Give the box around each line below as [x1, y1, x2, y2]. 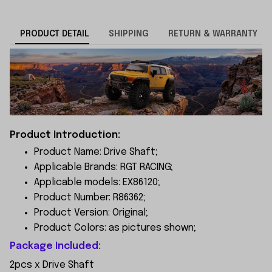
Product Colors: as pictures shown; [34, 222, 196, 233]
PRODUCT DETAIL [19, 30, 89, 39]
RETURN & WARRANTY [168, 30, 257, 39]
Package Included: [10, 241, 101, 252]
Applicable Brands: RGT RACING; [34, 161, 173, 172]
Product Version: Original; [34, 207, 148, 218]
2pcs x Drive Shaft [10, 259, 94, 270]
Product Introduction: [10, 129, 120, 140]
